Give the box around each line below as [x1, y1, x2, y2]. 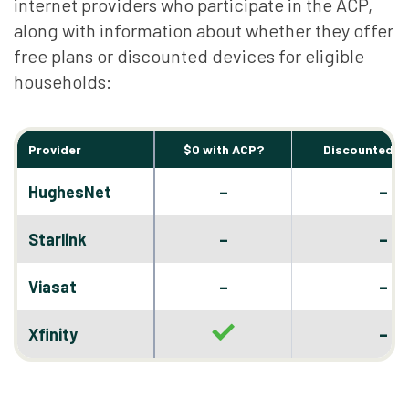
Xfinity [28, 324, 78, 344]
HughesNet [28, 182, 111, 202]
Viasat [28, 277, 77, 297]
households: [14, 70, 111, 92]
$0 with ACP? [183, 142, 264, 157]
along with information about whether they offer [14, 19, 393, 41]
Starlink [28, 229, 87, 249]
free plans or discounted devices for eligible [14, 45, 364, 67]
